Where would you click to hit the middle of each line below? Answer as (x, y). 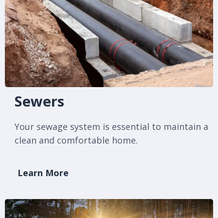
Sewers (39, 101)
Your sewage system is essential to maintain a (111, 127)
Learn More (43, 173)
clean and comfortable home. (76, 140)
